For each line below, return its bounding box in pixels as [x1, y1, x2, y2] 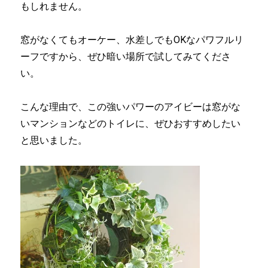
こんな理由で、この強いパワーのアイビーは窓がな [20, 101, 241, 113]
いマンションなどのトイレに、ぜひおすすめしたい [20, 118, 241, 130]
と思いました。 [20, 135, 88, 147]
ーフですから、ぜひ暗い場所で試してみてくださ [20, 51, 232, 63]
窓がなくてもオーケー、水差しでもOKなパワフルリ [20, 34, 244, 46]
